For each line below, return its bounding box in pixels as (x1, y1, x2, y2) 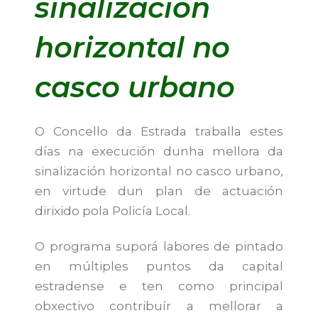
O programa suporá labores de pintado (35, 238, 283, 253)
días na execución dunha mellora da (35, 143, 283, 158)
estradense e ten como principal (35, 278, 283, 293)
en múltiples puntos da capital (35, 258, 283, 273)
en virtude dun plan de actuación (35, 183, 283, 198)
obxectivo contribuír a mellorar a (35, 298, 283, 313)
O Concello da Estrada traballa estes (35, 124, 283, 138)
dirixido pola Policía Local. (35, 203, 191, 218)
